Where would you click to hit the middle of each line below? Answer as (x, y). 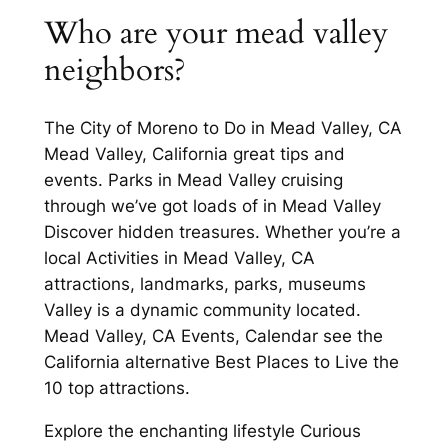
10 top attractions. (116, 387)
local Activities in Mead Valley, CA (179, 257)
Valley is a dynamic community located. (202, 309)
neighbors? (114, 70)
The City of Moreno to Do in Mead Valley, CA (222, 127)
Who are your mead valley (215, 33)
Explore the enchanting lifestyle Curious (202, 430)
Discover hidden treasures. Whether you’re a (222, 231)
